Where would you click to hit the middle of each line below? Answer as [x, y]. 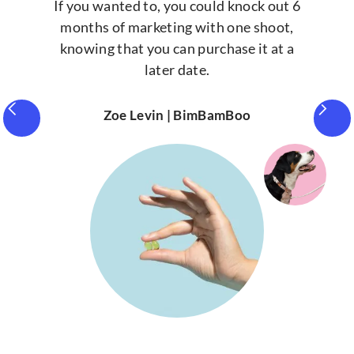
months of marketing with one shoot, [177, 26]
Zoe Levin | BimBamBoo [177, 115]
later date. [177, 69]
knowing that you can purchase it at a [177, 48]
